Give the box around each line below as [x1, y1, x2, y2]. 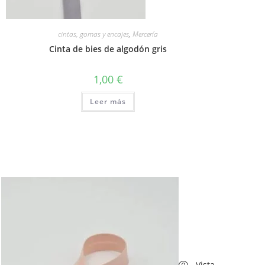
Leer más [90, 96, 127, 106]
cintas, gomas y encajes [58, 28, 130, 39]
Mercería [132, 28, 159, 39]
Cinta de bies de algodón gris [49, 43, 167, 54]
